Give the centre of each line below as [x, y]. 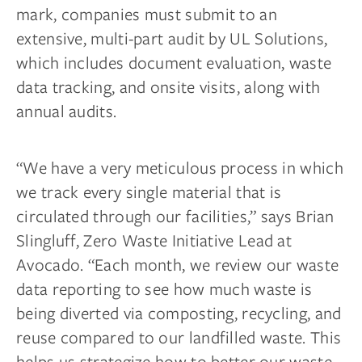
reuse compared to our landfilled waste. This [179, 337]
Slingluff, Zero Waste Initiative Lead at [154, 240]
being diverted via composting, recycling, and [179, 313]
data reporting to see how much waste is [164, 288]
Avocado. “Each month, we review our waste [178, 264]
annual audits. [67, 111]
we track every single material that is [149, 192]
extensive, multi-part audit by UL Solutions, [172, 38]
